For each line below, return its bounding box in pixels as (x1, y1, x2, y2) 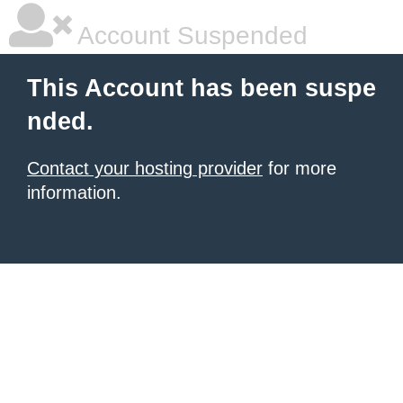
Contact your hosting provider (27, 158, 263, 178)
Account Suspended (72, 22, 308, 49)
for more (263, 158, 336, 178)
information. (27, 183, 121, 202)
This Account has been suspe (27, 75, 376, 102)
